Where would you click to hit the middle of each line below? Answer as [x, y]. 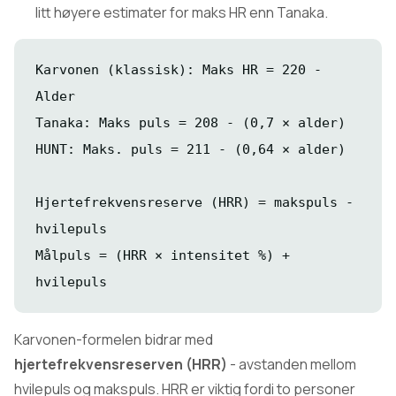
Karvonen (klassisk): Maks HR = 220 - [179, 70]
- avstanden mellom [292, 364]
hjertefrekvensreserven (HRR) [121, 364]
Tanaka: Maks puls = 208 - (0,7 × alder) [190, 123]
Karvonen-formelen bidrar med [114, 339]
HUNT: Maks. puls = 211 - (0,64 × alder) [190, 149]
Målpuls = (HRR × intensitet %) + [163, 255]
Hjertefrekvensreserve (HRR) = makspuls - [194, 202]
